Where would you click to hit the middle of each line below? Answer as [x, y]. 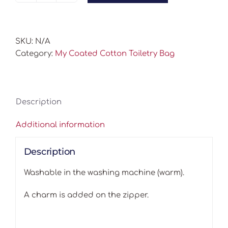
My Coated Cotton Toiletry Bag [115, 54]
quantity [62, 58]
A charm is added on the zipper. [86, 195]
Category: [35, 54]
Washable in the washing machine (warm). [104, 173]
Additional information [60, 125]
